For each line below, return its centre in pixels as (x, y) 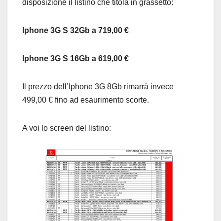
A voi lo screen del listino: (67, 128)
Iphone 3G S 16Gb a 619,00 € (75, 59)
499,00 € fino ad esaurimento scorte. (86, 100)
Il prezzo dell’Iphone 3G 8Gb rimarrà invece (98, 87)
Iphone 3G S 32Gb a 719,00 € (75, 31)
